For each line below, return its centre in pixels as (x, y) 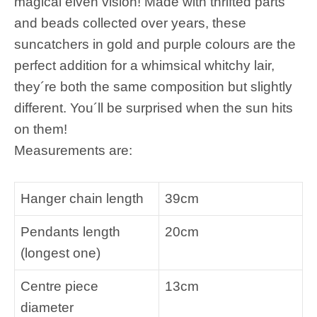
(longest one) (60, 253)
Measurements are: (73, 150)
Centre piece (59, 286)
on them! (41, 129)
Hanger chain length (82, 198)
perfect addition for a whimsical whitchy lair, (144, 65)
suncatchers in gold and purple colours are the (155, 44)
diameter (47, 307)
